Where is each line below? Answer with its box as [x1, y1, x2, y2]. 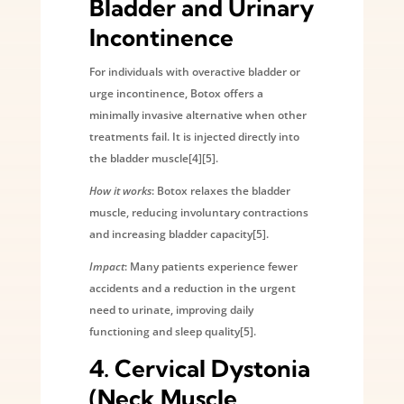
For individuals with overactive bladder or [88, 63, 300, 79]
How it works [88, 182, 151, 198]
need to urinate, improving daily [88, 301, 253, 317]
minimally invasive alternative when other [88, 106, 307, 123]
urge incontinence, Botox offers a [88, 85, 263, 101]
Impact [88, 258, 124, 274]
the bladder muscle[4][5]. [88, 150, 218, 166]
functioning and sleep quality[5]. [88, 323, 256, 339]
